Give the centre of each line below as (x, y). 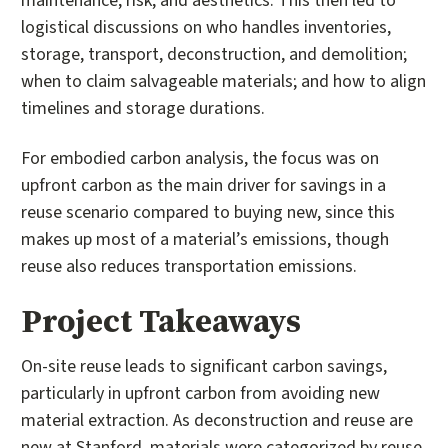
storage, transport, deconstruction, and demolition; (214, 55)
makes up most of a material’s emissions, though (205, 239)
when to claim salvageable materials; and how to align (223, 82)
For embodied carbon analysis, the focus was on (200, 158)
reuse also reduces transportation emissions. (189, 266)
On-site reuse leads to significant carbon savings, (204, 366)
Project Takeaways (161, 321)
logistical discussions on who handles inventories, (206, 28)
